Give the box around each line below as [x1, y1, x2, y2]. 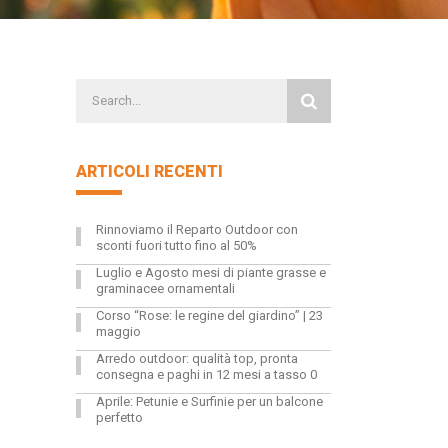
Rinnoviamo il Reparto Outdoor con [96, 221, 298, 237]
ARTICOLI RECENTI [76, 161, 223, 181]
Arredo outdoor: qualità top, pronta [96, 350, 298, 366]
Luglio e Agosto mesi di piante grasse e [96, 264, 326, 280]
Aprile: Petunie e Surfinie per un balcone [96, 393, 323, 409]
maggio [96, 323, 141, 339]
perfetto [96, 409, 143, 425]
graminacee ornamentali [96, 280, 235, 296]
